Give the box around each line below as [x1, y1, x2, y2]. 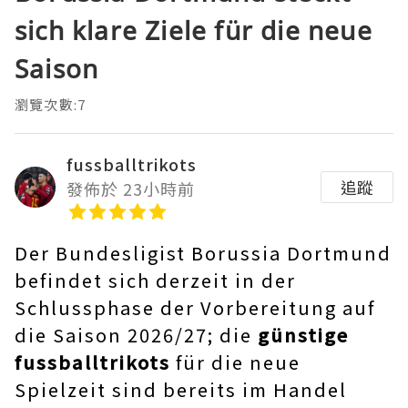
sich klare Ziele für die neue [15, 13, 372, 48]
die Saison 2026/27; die [15, 321, 258, 349]
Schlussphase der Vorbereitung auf [15, 294, 375, 321]
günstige [258, 321, 349, 349]
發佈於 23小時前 [66, 177, 195, 201]
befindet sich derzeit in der [15, 267, 296, 294]
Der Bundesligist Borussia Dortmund [15, 240, 392, 267]
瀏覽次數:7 [15, 95, 87, 115]
